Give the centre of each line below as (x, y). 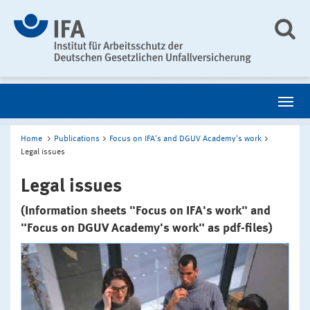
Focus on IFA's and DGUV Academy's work (185, 139)
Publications (77, 139)
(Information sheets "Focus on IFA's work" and (146, 211)
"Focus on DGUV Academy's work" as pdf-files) (147, 228)
